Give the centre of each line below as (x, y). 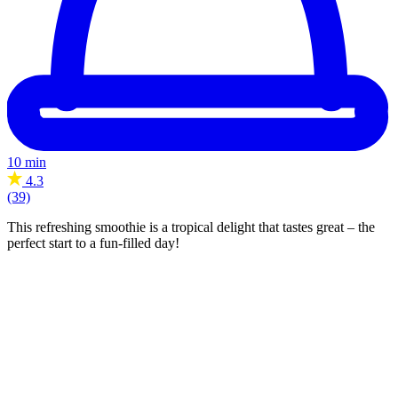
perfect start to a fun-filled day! (93, 243)
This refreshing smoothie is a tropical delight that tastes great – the (191, 227)
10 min (27, 162)
